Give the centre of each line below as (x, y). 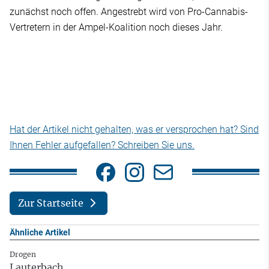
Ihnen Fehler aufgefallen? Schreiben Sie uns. (102, 145)
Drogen (23, 254)
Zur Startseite (50, 203)
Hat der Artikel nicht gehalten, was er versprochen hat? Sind (134, 129)
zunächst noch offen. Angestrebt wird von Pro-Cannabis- (129, 11)
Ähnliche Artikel (40, 232)
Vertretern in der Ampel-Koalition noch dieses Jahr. (116, 27)
